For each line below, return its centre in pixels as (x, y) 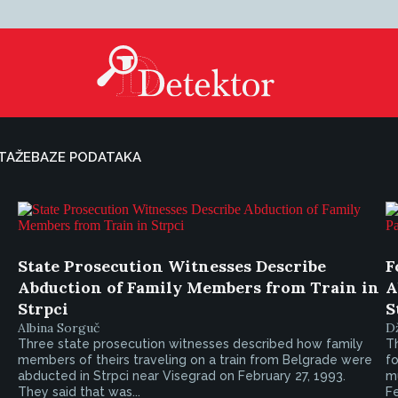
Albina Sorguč (59, 328)
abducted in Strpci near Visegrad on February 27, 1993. (182, 376)
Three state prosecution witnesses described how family (191, 344)
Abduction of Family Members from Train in (199, 287)
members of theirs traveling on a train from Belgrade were (195, 360)
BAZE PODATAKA (86, 157)
